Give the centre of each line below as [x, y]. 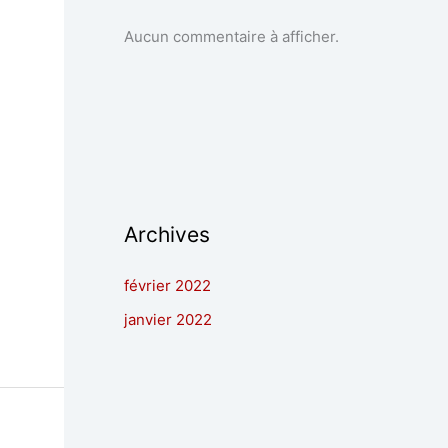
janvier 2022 [168, 319]
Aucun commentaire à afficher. [231, 37]
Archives [167, 235]
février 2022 [167, 286]
